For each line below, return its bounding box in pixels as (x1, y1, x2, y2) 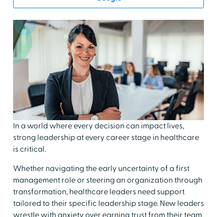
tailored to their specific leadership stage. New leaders (13, 198, 204, 208)
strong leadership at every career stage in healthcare (13, 132, 199, 142)
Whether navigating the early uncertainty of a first (13, 163, 189, 173)
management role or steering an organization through (13, 175, 202, 185)
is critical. (13, 144, 46, 154)
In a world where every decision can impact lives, (13, 121, 184, 131)
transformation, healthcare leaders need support (13, 186, 185, 197)
